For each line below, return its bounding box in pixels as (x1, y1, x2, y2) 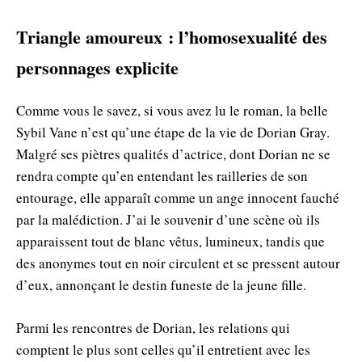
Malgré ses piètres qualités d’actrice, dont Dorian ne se (16, 144, 330, 163)
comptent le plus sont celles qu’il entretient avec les (16, 339, 310, 359)
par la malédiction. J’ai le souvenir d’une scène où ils (16, 209, 320, 229)
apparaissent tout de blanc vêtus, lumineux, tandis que (16, 231, 325, 250)
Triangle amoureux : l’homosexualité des (16, 23, 327, 50)
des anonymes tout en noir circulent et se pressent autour (16, 253, 340, 272)
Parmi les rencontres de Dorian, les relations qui (16, 318, 290, 337)
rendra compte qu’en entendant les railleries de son (16, 166, 308, 185)
